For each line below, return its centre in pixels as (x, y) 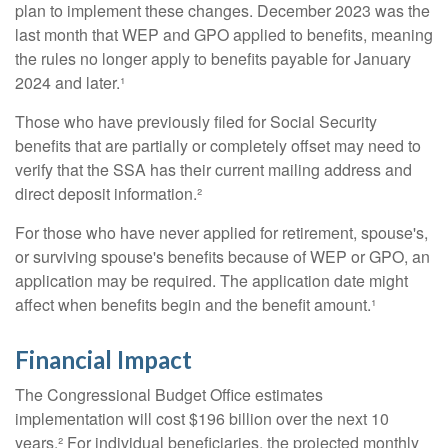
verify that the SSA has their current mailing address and (213, 170)
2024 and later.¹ (70, 83)
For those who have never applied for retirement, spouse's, (221, 233)
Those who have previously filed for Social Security (196, 122)
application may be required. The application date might (211, 281)
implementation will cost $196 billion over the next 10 (202, 419)
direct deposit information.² (108, 194)
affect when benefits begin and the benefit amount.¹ (195, 305)
